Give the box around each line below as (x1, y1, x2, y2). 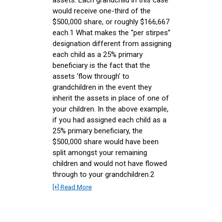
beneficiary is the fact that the (53, 60, 150, 70)
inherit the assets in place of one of (53, 93, 169, 103)
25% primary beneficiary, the (53, 126, 143, 135)
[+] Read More (53, 183, 92, 191)
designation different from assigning (53, 39, 171, 48)
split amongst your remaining (53, 148, 147, 157)
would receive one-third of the (53, 6, 151, 15)
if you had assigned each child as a (53, 115, 166, 124)
